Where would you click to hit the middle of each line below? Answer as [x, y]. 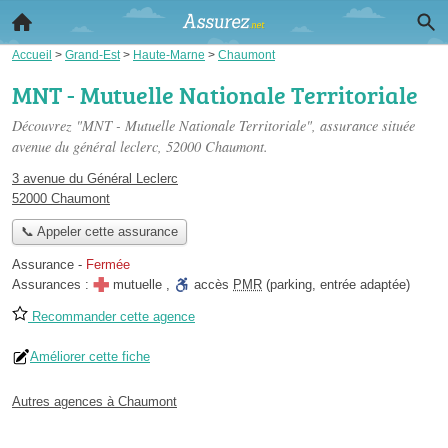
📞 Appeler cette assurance [99, 232]
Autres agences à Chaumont [94, 402]
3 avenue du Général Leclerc [95, 178]
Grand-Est [92, 54]
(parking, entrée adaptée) [336, 285]
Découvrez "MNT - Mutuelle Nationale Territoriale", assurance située [213, 125]
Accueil [32, 54]
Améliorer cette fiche [90, 357]
